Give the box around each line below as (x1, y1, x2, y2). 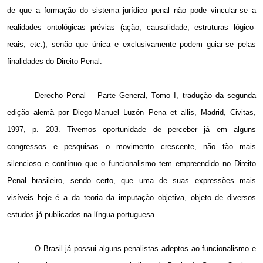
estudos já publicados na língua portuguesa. (7, 210, 157, 220)
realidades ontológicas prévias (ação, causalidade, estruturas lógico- (7, 23, 256, 32)
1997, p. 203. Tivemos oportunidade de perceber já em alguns (7, 125, 256, 134)
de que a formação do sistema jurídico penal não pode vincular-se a (7, 6, 256, 15)
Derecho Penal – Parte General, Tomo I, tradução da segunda (35, 91, 256, 100)
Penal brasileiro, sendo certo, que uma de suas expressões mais (7, 176, 256, 186)
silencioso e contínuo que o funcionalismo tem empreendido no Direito (7, 159, 256, 168)
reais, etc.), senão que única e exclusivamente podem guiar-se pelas (7, 40, 256, 49)
